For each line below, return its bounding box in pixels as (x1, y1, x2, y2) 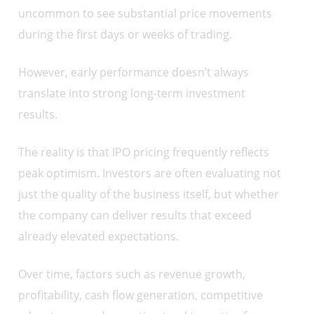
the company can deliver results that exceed (18, 207, 252, 224)
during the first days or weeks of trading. (18, 27, 233, 43)
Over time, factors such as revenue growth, (18, 266, 246, 282)
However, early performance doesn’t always (18, 64, 250, 81)
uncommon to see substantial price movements (18, 6, 273, 22)
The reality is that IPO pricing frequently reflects (18, 144, 270, 161)
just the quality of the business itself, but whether (18, 186, 280, 203)
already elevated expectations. (18, 228, 179, 245)
